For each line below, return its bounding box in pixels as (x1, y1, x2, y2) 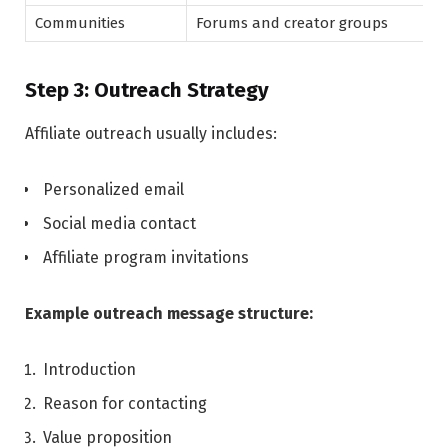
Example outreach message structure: (25, 304, 313, 324)
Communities (35, 13, 125, 32)
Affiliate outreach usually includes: (25, 124, 277, 144)
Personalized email (43, 180, 184, 200)
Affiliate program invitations (43, 248, 249, 268)
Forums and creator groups (196, 13, 388, 32)
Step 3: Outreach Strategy (25, 77, 269, 102)
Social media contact (43, 214, 196, 234)
